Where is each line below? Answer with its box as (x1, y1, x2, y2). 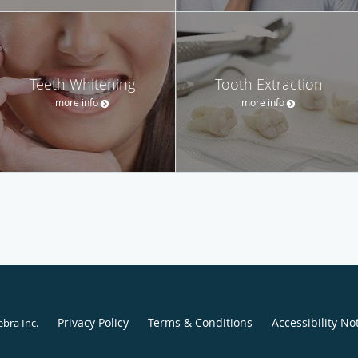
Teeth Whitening (30, 74, 135, 93)
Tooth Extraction (214, 74, 323, 93)
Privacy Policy (57, 315, 129, 331)
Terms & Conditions (147, 315, 253, 331)
